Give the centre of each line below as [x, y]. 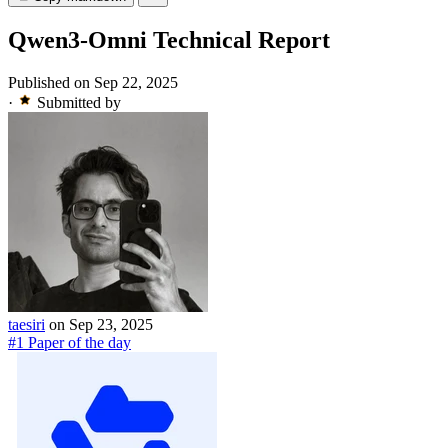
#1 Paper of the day [69, 343]
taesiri [26, 325]
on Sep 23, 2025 [101, 325]
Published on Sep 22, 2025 [93, 83]
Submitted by [79, 103]
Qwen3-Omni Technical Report [169, 40]
